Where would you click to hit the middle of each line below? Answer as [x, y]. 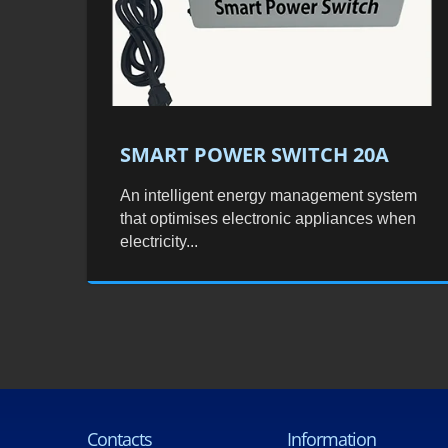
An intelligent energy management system [269, 195]
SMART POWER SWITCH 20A [255, 154]
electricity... [159, 241]
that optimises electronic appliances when [268, 218]
